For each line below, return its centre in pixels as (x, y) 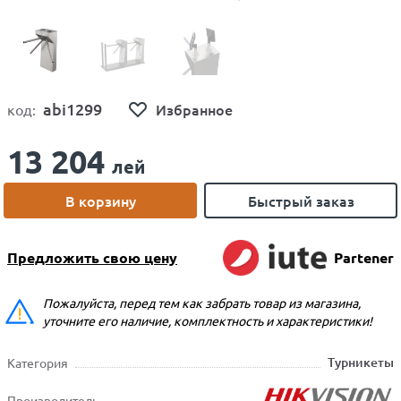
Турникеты (361, 362)
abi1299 (73, 109)
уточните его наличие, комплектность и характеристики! (208, 320)
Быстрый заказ (301, 200)
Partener (364, 257)
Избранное (194, 109)
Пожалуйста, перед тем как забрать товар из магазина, (202, 303)
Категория (38, 362)
